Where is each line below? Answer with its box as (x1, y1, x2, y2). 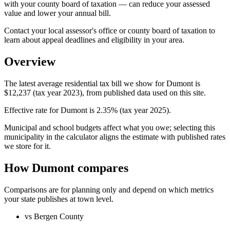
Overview (4, 54, 55, 68)
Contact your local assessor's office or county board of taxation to (4, 26, 215, 35)
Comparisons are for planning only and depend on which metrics (4, 185, 214, 194)
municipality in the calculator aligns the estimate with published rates (4, 132, 225, 141)
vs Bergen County (25, 212, 84, 221)
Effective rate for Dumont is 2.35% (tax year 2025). (4, 105, 171, 114)
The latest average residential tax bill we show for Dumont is (4, 79, 200, 88)
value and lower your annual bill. (4, 9, 111, 18)
